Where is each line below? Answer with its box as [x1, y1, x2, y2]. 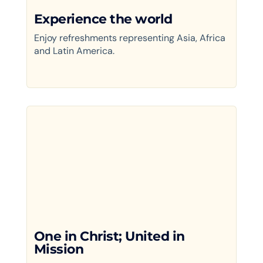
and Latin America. [33, 44, 114, 57]
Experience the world [33, 11, 173, 27]
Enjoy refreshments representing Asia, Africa [33, 31, 225, 44]
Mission [33, 241, 84, 257]
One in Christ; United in [33, 228, 185, 244]
